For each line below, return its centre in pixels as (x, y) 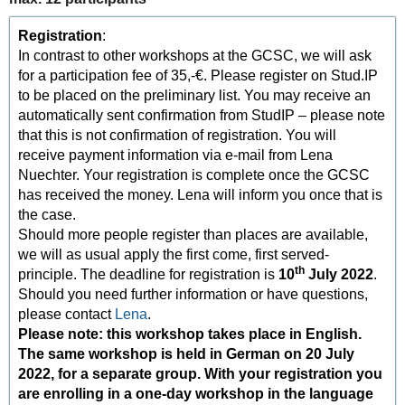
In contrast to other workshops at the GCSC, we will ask (195, 55)
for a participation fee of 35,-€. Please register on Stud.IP (198, 75)
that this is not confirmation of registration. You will (178, 135)
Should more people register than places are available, (193, 234)
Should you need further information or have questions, (193, 294)
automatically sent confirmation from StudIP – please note (202, 115)
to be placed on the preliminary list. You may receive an (195, 95)
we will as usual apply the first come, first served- (174, 254)
